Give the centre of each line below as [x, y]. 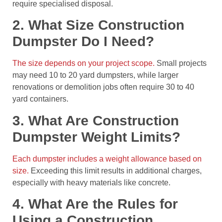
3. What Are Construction [96, 120]
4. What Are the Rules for [95, 204]
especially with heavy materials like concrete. [91, 182]
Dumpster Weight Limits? [96, 137]
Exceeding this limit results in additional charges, [115, 170]
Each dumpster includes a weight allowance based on [107, 159]
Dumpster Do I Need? [83, 42]
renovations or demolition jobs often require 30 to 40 [103, 87]
